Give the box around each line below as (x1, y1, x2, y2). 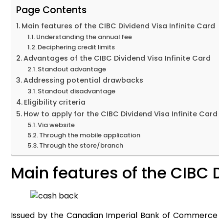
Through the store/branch (39, 141, 124, 151)
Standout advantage (38, 65, 107, 74)
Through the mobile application (39, 131, 141, 140)
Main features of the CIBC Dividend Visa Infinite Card (21, 21, 217, 31)
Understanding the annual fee (36, 32, 134, 42)
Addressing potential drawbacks (23, 75, 143, 86)
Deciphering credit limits (38, 43, 115, 52)
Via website (38, 120, 75, 130)
